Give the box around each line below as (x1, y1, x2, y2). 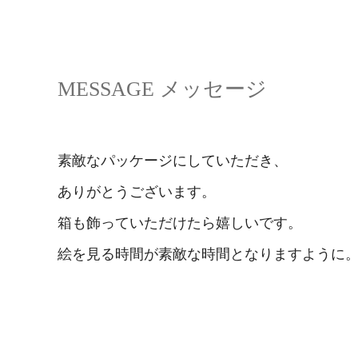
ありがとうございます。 (58, 183, 216, 200)
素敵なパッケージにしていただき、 (58, 152, 288, 169)
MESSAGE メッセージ (58, 77, 267, 101)
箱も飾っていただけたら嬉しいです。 (58, 214, 302, 231)
